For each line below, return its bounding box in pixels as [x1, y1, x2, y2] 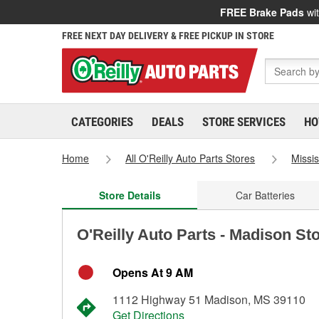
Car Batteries [235, 188, 295, 202]
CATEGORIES [71, 115, 133, 129]
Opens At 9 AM [113, 264, 193, 281]
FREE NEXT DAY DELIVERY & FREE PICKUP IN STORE [62, 30, 274, 41]
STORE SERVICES [202, 115, 286, 129]
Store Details [98, 188, 161, 202]
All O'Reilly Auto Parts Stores [125, 151, 256, 165]
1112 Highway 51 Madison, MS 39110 [113, 291, 305, 308]
